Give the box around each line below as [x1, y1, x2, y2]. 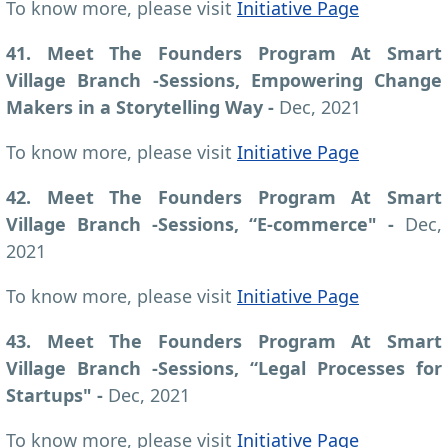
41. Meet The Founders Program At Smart [6, 40, 442, 65]
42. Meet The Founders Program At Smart [6, 184, 442, 209]
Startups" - [6, 382, 108, 407]
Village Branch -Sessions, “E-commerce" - [6, 211, 405, 236]
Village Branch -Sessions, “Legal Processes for [6, 355, 442, 380]
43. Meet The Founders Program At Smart [6, 328, 442, 353]
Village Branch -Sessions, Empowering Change [6, 67, 442, 92]
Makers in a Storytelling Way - [6, 94, 279, 119]
